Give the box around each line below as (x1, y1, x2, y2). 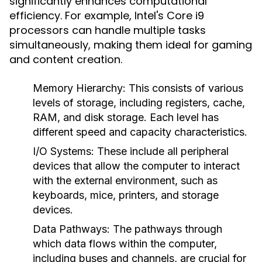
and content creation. (9, 52, 122, 67)
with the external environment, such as (33, 174, 218, 187)
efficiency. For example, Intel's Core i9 (9, 8, 204, 23)
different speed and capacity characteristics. (33, 126, 247, 138)
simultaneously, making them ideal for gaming (9, 37, 252, 52)
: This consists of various (123, 82, 243, 94)
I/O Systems (33, 145, 91, 157)
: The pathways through (107, 223, 222, 235)
